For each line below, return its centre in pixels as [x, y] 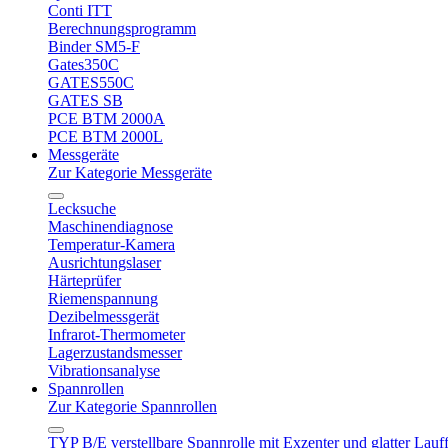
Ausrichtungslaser [104, 262]
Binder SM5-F [94, 46]
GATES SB [85, 100]
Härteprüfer [84, 280]
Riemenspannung [103, 298]
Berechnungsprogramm [122, 28]
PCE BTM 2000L [105, 136]
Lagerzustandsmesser [115, 352]
